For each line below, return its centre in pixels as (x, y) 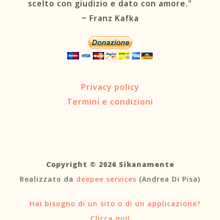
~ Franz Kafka (110, 18)
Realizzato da (48, 179)
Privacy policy (110, 87)
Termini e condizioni (110, 102)
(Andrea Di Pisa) (168, 179)
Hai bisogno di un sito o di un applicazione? (114, 203)
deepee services (106, 179)
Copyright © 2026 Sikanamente (110, 165)
